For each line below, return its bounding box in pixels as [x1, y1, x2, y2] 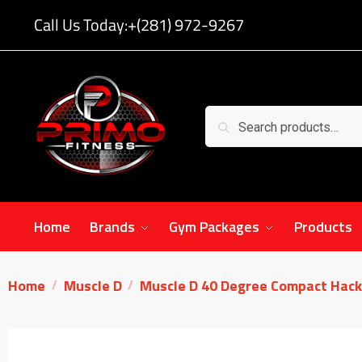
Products [293, 216, 352, 238]
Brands [90, 216, 136, 238]
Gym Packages [169, 216, 260, 238]
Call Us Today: [33, 12, 128, 37]
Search [211, 107, 250, 128]
